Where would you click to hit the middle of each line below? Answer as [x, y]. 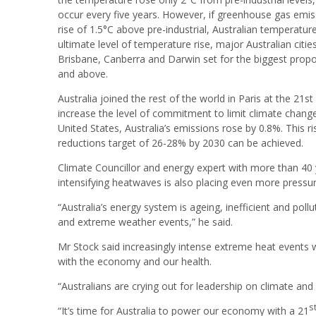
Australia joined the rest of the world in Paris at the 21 [181, 98]
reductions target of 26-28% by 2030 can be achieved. [181, 142]
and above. [83, 73]
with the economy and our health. [135, 261]
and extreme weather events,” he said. [145, 221]
